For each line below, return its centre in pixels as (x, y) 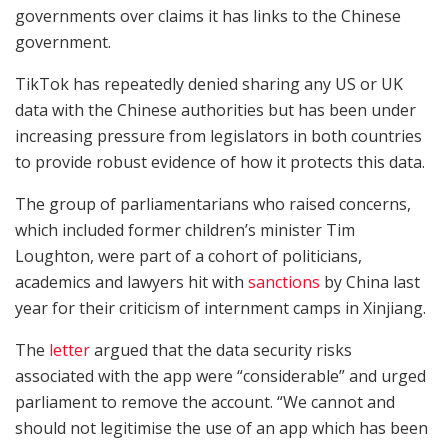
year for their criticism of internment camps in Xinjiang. (220, 307)
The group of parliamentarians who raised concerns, (213, 203)
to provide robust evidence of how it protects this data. (220, 161)
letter (69, 349)
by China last (370, 281)
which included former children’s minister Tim (185, 229)
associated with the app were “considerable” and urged (220, 375)
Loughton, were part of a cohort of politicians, (188, 255)
